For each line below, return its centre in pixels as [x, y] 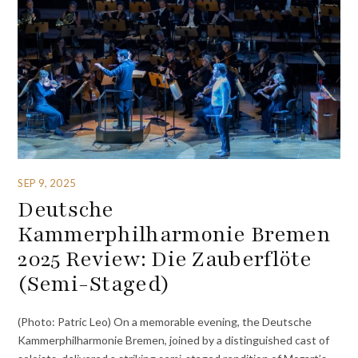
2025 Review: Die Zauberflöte [165, 259]
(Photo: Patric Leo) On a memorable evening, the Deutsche [165, 321]
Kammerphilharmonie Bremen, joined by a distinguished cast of [174, 340]
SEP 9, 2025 [47, 183]
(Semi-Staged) [94, 284]
